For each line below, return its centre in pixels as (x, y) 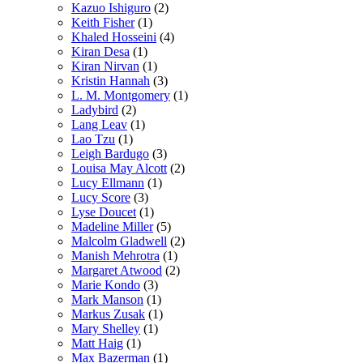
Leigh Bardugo (110, 153)
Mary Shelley (106, 328)
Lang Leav (99, 124)
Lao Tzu (93, 139)
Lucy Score (101, 197)
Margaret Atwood (117, 270)
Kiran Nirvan (105, 66)
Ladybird (95, 109)
